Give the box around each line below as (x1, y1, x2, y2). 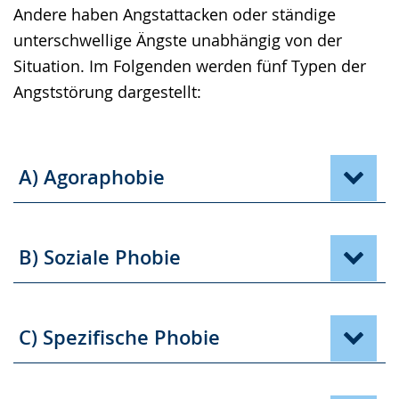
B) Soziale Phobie (19, 244, 181, 272)
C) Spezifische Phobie (19, 324, 220, 352)
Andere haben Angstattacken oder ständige (13, 3, 336, 25)
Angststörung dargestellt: (13, 80, 201, 102)
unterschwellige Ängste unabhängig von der (13, 28, 342, 51)
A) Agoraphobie (19, 164, 165, 191)
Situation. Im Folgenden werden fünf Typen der (13, 54, 366, 77)
